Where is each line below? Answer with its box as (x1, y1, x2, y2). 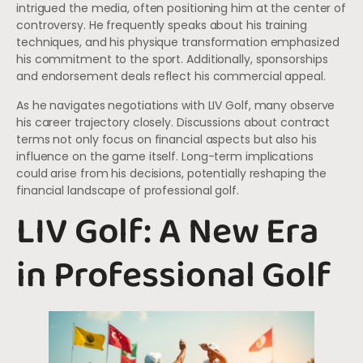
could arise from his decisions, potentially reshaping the (16, 164, 327, 181)
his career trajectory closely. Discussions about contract (16, 113, 331, 130)
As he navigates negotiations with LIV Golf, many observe (16, 96, 335, 113)
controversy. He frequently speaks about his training (16, 17, 307, 34)
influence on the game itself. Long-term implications (16, 147, 314, 164)
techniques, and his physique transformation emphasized (16, 34, 340, 51)
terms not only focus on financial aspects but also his (16, 130, 317, 147)
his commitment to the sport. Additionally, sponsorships (16, 51, 328, 68)
